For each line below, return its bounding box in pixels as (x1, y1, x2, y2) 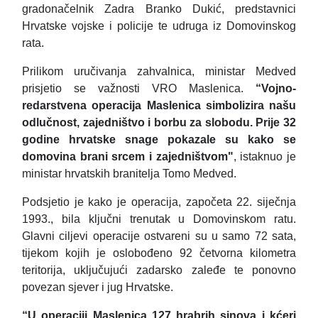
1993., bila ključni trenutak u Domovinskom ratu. (22, 213, 296, 226)
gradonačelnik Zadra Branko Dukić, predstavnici (22, 3, 296, 16)
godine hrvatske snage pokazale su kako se (22, 133, 296, 146)
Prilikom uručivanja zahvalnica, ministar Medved (22, 65, 296, 78)
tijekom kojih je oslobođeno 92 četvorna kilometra (22, 247, 296, 260)
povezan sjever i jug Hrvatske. (22, 281, 173, 294)
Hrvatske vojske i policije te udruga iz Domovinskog (22, 20, 296, 33)
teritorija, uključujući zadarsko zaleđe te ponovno (22, 264, 296, 277)
